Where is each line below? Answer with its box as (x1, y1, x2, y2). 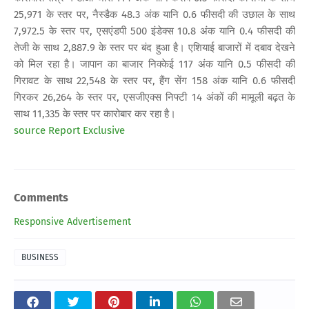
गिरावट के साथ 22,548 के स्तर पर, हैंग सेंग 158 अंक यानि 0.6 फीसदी (14, 74, 295, 87)
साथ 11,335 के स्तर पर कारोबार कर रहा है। (14, 107, 176, 120)
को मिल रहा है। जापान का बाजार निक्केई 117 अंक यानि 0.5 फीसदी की (14, 57, 295, 70)
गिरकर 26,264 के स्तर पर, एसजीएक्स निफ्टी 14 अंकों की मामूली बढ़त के (14, 90, 295, 103)
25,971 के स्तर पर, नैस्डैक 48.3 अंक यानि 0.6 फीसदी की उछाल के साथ (14, 8, 295, 21)
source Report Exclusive (14, 123, 125, 137)
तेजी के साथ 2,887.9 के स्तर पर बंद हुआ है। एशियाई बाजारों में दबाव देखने (14, 41, 295, 54)
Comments (14, 191, 68, 205)
